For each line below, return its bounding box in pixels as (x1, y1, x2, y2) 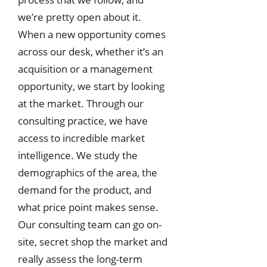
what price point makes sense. (18, 200, 159, 214)
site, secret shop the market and (18, 234, 167, 249)
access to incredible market (18, 131, 145, 145)
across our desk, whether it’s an (18, 44, 163, 58)
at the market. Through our (18, 96, 144, 110)
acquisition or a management (18, 61, 153, 76)
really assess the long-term (18, 252, 142, 266)
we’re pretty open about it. (18, 10, 141, 24)
